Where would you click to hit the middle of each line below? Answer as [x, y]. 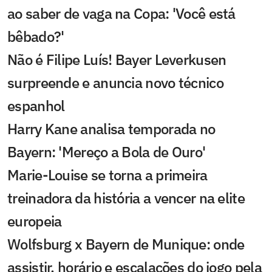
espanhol [36, 106]
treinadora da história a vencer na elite [126, 198]
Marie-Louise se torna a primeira [107, 175]
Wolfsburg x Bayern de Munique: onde [126, 244]
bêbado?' [36, 36]
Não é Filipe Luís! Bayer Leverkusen [117, 59]
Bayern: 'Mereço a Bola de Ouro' [107, 152]
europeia [35, 221]
